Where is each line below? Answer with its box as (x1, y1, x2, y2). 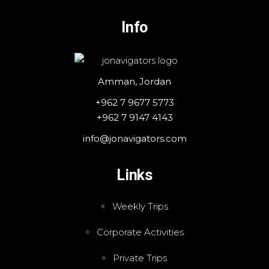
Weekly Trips (112, 201, 168, 213)
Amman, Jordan (98, 76, 171, 88)
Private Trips (113, 252, 167, 264)
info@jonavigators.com (82, 133, 187, 145)
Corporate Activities (96, 226, 184, 238)
